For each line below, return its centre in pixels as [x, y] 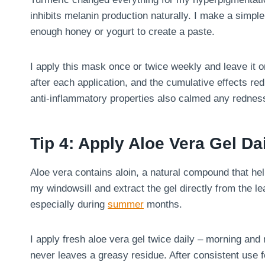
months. [163, 204]
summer [126, 204]
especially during [69, 204]
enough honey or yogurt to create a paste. [122, 31]
